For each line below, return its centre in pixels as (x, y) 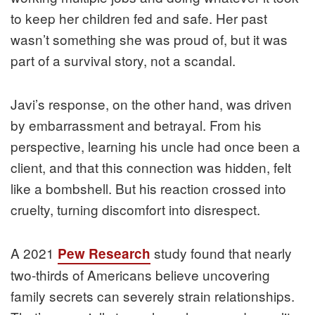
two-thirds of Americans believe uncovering (140, 274)
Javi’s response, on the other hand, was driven (151, 103)
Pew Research (104, 253)
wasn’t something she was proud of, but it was (149, 39)
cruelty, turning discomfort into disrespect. (135, 209)
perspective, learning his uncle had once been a (155, 146)
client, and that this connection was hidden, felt (151, 167)
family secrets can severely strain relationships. (153, 295)
